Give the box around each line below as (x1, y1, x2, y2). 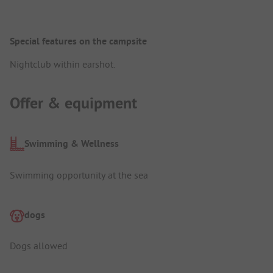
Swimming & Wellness (24, 137, 119, 151)
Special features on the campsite (10, 34, 147, 48)
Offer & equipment (10, 92, 137, 113)
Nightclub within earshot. (10, 57, 115, 70)
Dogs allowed (10, 239, 68, 252)
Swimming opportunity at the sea (10, 168, 148, 181)
